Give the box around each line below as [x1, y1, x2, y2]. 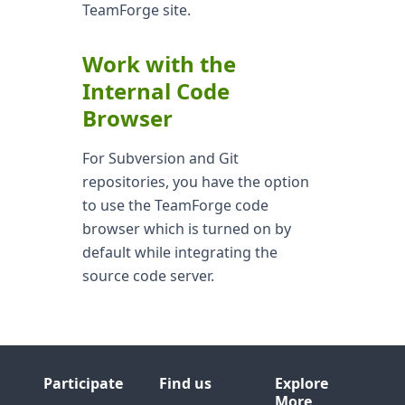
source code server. [81, 266, 214, 286]
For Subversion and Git [81, 148, 239, 168]
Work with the [81, 49, 236, 79]
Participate [43, 373, 123, 393]
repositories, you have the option [81, 172, 309, 192]
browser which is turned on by [81, 219, 291, 239]
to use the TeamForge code [81, 195, 268, 215]
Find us [159, 373, 212, 393]
